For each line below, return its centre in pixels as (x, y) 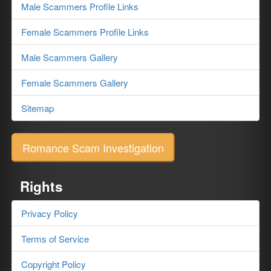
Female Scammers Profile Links (85, 31)
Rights (41, 186)
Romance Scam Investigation (93, 147)
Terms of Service (55, 238)
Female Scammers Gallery (75, 82)
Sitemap (38, 108)
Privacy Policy (50, 213)
